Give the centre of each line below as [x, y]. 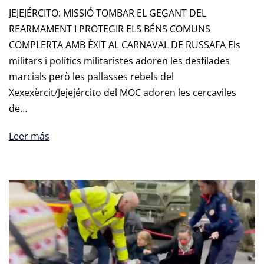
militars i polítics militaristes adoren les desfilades [119, 61]
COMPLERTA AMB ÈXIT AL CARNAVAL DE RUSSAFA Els [125, 45]
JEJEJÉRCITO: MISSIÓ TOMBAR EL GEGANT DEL [108, 13]
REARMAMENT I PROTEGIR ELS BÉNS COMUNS [110, 29]
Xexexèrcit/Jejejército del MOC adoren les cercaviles [123, 93]
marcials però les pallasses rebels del [91, 77]
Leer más [29, 136]
